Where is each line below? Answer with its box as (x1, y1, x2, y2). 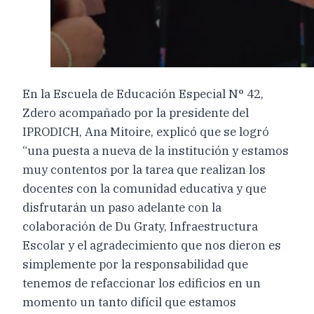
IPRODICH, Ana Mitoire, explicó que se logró (22, 123, 269, 139)
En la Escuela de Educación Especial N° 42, (22, 86, 264, 102)
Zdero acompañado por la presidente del (22, 104, 249, 121)
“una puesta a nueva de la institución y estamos (22, 142, 289, 158)
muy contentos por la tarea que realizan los (22, 161, 266, 177)
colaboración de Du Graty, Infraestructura (22, 218, 258, 234)
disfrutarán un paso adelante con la (22, 199, 221, 215)
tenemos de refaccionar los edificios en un (22, 275, 261, 291)
